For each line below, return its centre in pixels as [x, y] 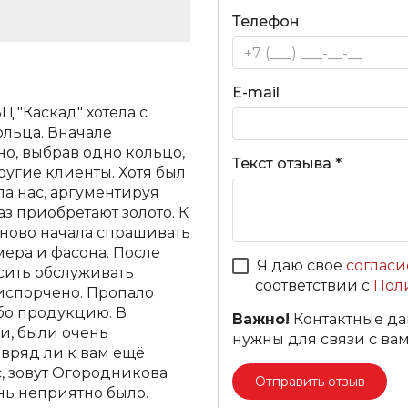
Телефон [266, 21]
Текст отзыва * [287, 163]
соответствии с [314, 286]
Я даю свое [300, 265]
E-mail [256, 92]
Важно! [261, 319]
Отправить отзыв [310, 382]
